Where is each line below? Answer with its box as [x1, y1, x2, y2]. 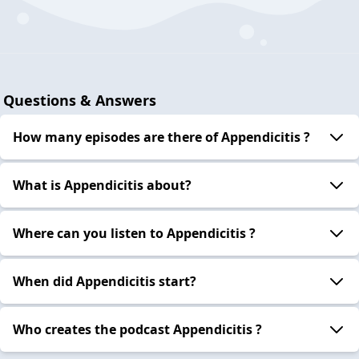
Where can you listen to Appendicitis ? [13, 224, 256, 242]
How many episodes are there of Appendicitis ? [13, 127, 310, 146]
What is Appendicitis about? [13, 175, 192, 194]
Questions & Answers [3, 90, 156, 110]
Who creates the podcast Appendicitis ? [13, 320, 262, 338]
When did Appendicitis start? [13, 272, 196, 290]
